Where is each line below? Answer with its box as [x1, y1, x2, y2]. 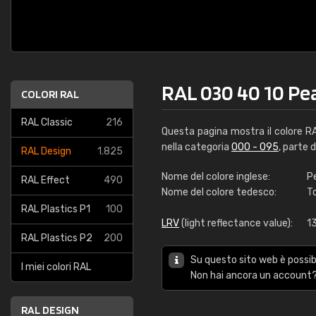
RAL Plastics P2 [21, 232, 92, 244]
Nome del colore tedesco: [162, 186, 276, 198]
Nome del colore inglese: [162, 171, 270, 183]
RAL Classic [21, 116, 73, 128]
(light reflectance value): [179, 217, 293, 229]
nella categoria [162, 141, 231, 153]
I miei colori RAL [21, 261, 91, 273]
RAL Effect [21, 174, 70, 186]
